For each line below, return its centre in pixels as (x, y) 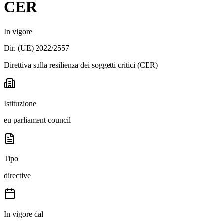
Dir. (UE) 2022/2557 (37, 48)
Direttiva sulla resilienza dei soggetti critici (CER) (81, 65)
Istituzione (20, 103)
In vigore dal (24, 214)
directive (17, 175)
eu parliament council (37, 120)
